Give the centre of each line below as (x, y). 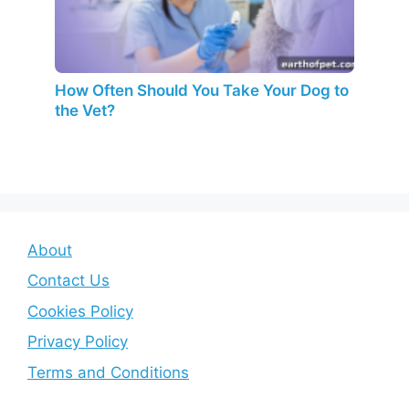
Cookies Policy (80, 311)
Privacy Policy (78, 342)
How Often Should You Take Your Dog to (202, 90)
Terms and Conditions (108, 372)
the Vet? (85, 110)
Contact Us (68, 281)
